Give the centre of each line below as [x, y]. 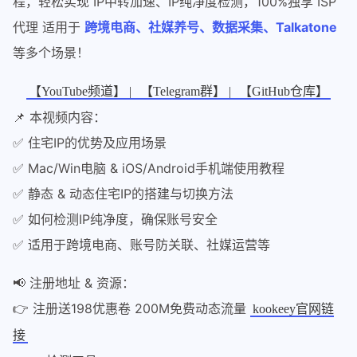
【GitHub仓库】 [283, 91]
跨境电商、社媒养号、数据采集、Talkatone [211, 27]
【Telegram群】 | [187, 91]
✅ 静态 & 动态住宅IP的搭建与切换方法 [123, 194]
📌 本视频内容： [59, 117]
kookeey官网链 [294, 309]
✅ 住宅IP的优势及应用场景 [90, 143]
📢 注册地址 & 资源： [74, 283]
